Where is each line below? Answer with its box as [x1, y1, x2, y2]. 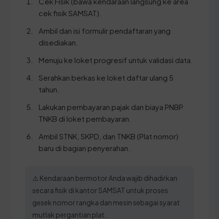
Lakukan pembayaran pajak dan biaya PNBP [39, 102, 183, 111]
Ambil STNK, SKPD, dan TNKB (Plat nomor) [39, 131, 178, 141]
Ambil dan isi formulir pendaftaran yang [39, 25, 171, 35]
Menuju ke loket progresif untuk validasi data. [39, 55, 193, 65]
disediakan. [39, 37, 78, 47]
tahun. [39, 84, 60, 94]
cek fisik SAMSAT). [39, 8, 102, 18]
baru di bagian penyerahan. [39, 143, 131, 153]
